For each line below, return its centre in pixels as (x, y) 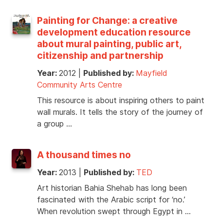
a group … (54, 124)
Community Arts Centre (80, 85)
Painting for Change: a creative (107, 21)
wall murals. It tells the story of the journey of (120, 112)
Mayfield (152, 73)
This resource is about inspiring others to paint (121, 100)
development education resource (114, 32)
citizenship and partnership (100, 56)
